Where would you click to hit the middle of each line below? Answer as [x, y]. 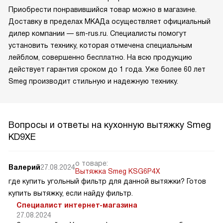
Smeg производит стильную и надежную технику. [93, 81]
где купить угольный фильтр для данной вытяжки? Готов [107, 181]
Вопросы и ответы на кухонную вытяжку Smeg [110, 125]
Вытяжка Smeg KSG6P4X [118, 171]
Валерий [24, 167]
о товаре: [92, 163]
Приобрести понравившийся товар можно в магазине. [103, 9]
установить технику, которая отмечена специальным [100, 45]
